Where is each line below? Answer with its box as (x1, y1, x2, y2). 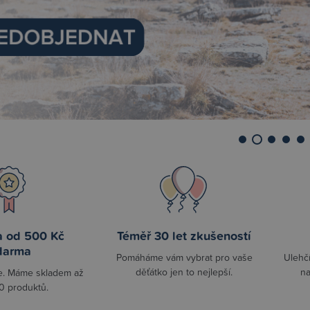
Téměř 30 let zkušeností (117, 226, 251, 244)
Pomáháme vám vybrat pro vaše (116, 250, 253, 264)
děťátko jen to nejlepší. (136, 264, 232, 278)
